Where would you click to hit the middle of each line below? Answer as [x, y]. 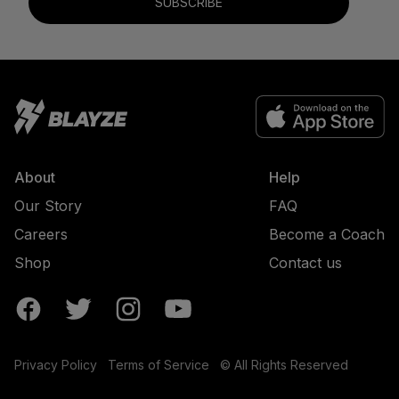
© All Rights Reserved [284, 365]
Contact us [306, 263]
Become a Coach [327, 235]
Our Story [48, 206]
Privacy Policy [56, 365]
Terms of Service [158, 365]
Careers [41, 235]
